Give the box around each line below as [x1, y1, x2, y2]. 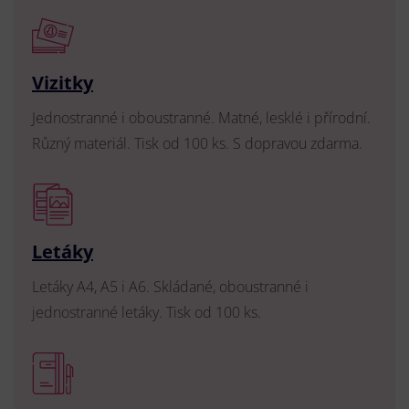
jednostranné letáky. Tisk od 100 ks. [32, 302, 261, 323]
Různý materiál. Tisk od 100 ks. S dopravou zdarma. [32, 133, 362, 154]
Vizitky [32, 70, 93, 96]
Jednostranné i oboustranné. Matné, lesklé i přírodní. [32, 108, 371, 129]
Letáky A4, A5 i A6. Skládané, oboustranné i [32, 277, 309, 298]
